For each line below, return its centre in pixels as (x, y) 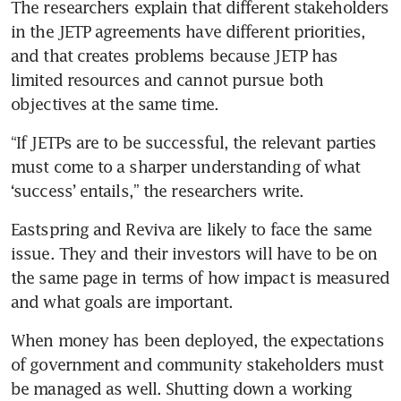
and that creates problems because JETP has (175, 55)
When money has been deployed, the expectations (197, 340)
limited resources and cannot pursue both (167, 79)
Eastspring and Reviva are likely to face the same (191, 229)
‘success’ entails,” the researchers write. (158, 190)
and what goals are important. (124, 301)
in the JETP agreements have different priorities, (188, 31)
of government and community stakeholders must (197, 364)
